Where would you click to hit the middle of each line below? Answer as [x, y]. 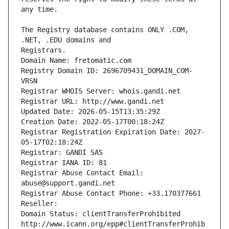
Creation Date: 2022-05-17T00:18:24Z [93, 122]
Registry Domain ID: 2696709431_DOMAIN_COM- [107, 71]
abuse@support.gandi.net [68, 183]
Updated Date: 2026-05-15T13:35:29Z [90, 112]
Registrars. [43, 50]
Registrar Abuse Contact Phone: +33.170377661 [111, 193]
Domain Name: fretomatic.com [76, 61]
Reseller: [41, 204]
